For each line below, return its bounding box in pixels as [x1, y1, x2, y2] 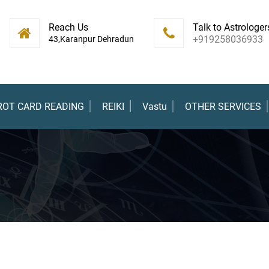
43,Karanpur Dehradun [49, 34, 134, 44]
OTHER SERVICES [185, 100, 261, 112]
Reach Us [49, 22, 88, 33]
